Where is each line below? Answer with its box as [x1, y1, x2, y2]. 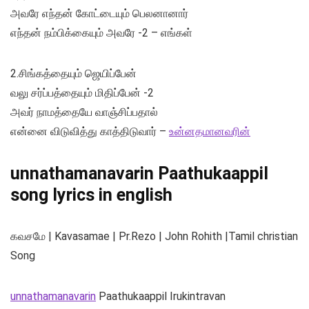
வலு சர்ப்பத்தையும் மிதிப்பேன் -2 [10, 86, 154, 100]
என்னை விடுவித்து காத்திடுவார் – [10, 125, 169, 139]
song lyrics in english [10, 185, 172, 206]
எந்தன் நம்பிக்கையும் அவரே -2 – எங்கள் [10, 26, 192, 40]
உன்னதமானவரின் [169, 125, 250, 139]
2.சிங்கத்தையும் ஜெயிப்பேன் [10, 67, 137, 81]
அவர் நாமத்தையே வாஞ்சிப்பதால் [10, 106, 158, 119]
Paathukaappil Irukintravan [96, 290, 226, 303]
